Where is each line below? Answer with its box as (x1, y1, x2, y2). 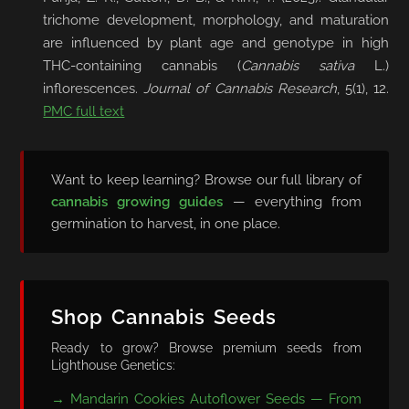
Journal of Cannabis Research (143, 79, 337, 97)
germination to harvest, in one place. (51, 215, 281, 232)
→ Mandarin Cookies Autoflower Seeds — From (51, 390, 362, 407)
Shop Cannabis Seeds (51, 304, 278, 329)
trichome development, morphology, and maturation (43, 11, 389, 28)
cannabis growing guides (51, 193, 224, 210)
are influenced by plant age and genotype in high (43, 34, 389, 51)
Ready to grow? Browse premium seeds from (51, 340, 362, 355)
